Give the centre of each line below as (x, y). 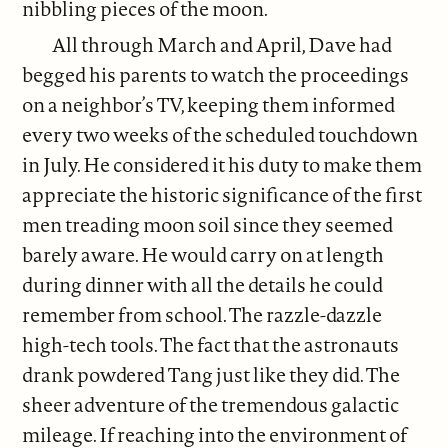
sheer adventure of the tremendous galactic (211, 405)
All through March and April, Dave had (222, 45)
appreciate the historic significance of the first (222, 195)
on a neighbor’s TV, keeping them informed (209, 105)
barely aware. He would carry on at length (203, 255)
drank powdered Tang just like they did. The (211, 375)
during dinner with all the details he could (203, 285)
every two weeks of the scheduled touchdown (220, 135)
